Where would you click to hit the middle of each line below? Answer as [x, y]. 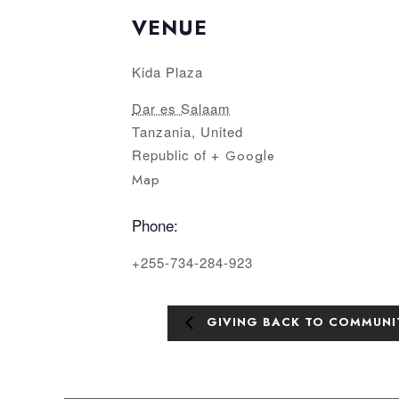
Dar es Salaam [181, 109]
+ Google [243, 156]
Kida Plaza [167, 72]
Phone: [155, 225]
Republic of [169, 155]
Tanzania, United [187, 132]
